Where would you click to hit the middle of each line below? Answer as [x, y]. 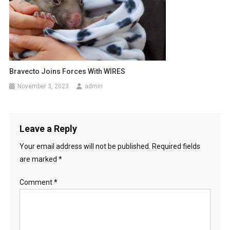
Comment [36, 182]
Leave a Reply [48, 128]
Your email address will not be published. [85, 146]
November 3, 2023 [43, 86]
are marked [39, 159]
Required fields [176, 146]
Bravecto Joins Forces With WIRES [68, 71]
